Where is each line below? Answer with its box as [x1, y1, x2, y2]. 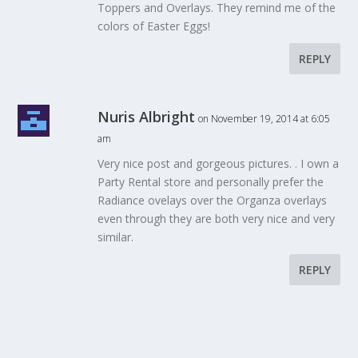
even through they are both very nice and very [97, 210, 336, 226]
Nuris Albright [97, 106, 196, 126]
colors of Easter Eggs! [97, 18, 211, 34]
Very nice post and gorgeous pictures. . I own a [97, 155, 340, 171]
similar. [97, 229, 134, 245]
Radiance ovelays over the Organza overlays [97, 192, 328, 208]
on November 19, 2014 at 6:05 [198, 111, 331, 125]
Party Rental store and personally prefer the [97, 173, 324, 189]
